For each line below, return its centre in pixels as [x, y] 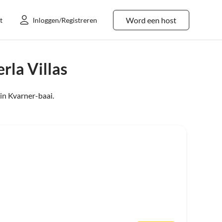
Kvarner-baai [30, 95]
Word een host [151, 20]
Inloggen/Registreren [65, 20]
